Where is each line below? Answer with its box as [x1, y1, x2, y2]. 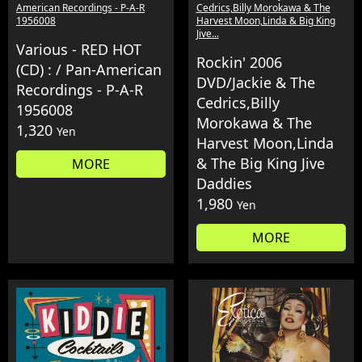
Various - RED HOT [16, 39, 141, 59]
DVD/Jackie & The [196, 72, 315, 92]
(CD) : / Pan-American [16, 59, 162, 79]
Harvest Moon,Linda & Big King [196, 13, 335, 27]
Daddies [196, 173, 252, 193]
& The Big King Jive [196, 153, 325, 173]
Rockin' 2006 [196, 52, 282, 72]
